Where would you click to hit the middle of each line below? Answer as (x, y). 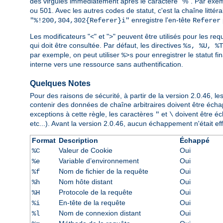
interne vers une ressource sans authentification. (107, 64)
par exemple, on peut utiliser (76, 55)
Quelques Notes (60, 83)
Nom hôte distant (85, 182)
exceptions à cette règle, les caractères (93, 114)
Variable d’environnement (99, 161)
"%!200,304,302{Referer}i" (80, 21)
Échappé (194, 141)
